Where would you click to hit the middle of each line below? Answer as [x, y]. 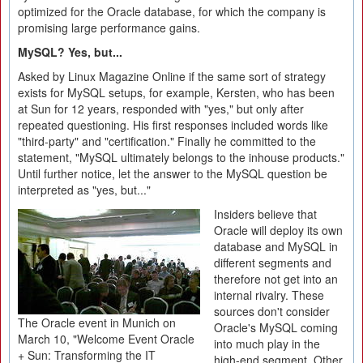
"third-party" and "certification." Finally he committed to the [167, 141]
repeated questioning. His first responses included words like [173, 125]
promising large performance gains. [109, 28]
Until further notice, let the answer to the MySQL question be [173, 173]
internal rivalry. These [269, 295]
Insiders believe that [265, 214]
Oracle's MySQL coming [276, 327]
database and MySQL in [276, 246]
